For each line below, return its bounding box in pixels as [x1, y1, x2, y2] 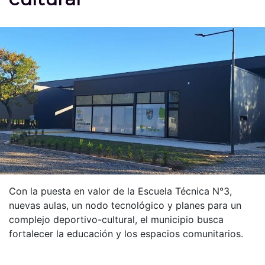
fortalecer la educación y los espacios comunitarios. [9, 228, 243, 240]
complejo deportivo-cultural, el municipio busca [9, 214, 224, 226]
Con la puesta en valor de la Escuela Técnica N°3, [9, 185, 232, 198]
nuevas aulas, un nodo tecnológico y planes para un [9, 199, 241, 212]
